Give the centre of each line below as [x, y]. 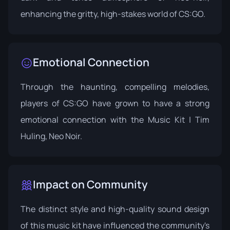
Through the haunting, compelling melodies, [115, 87]
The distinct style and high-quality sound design [115, 209]
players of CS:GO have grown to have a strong [115, 103]
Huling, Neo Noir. [51, 136]
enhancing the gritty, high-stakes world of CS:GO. [113, 14]
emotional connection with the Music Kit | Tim [115, 119]
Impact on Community [90, 184]
